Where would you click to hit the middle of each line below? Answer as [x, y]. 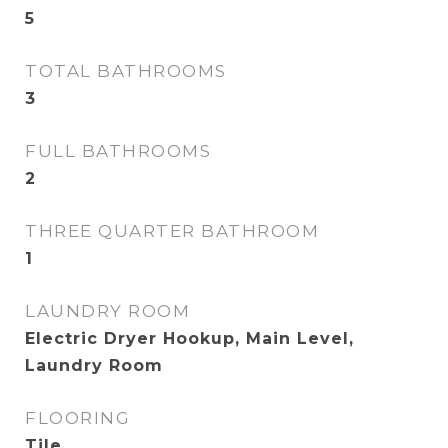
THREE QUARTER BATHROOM [172, 231]
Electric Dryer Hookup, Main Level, [189, 338]
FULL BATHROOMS [118, 151]
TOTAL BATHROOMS [126, 71]
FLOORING [77, 418]
